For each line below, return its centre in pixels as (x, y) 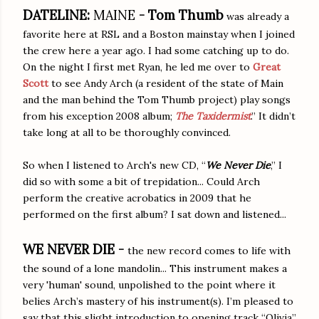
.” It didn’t (273, 116)
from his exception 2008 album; (99, 116)
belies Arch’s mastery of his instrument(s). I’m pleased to (158, 301)
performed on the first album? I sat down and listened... (155, 214)
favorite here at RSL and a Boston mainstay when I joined (159, 34)
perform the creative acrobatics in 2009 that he (137, 198)
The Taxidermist (213, 116)
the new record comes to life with (209, 250)
